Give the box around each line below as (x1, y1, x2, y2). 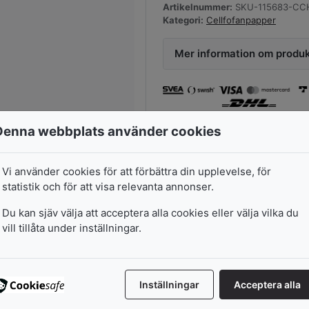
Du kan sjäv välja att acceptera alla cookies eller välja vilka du (2, 206, 299, 220)
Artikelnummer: (163, 1, 232, 13)
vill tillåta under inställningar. (2, 221, 141, 235)
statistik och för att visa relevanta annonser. (2, 180, 214, 194)
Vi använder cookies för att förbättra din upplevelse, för (2, 165, 271, 179)
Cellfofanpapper (206, 14, 276, 26)
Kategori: (163, 14, 203, 26)
